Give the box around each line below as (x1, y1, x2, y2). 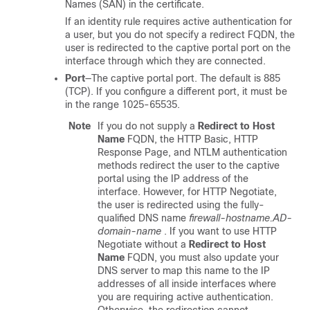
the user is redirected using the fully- (98, 199, 264, 210)
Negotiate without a (98, 239, 189, 250)
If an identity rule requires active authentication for (65, 16, 292, 27)
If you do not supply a (98, 120, 198, 131)
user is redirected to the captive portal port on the (65, 42, 291, 53)
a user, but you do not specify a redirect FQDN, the (65, 29, 295, 40)
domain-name (98, 226, 161, 237)
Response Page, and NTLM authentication (98, 147, 287, 158)
